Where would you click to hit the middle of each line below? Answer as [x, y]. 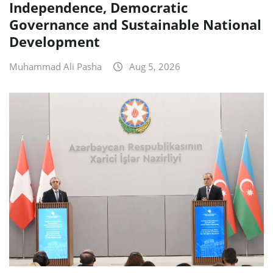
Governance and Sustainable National [135, 24]
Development [55, 41]
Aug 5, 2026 [155, 66]
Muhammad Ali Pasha [55, 66]
